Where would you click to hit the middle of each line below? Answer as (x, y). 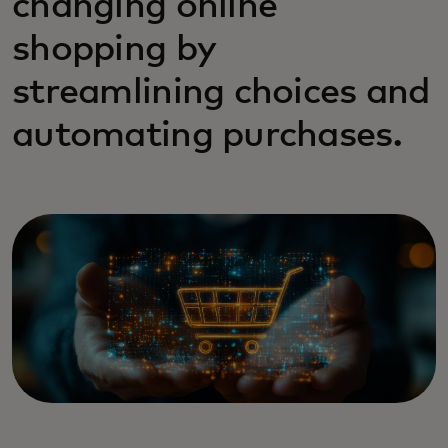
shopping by (114, 50)
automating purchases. (207, 136)
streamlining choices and (221, 93)
